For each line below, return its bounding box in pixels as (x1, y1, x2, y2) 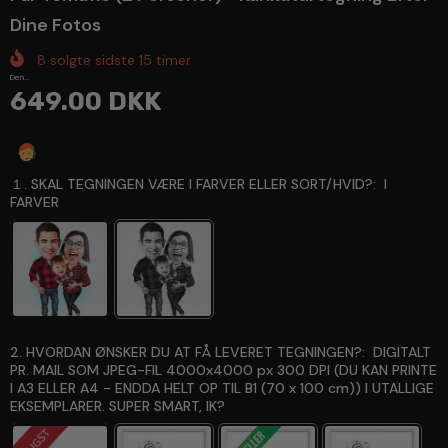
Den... (10, 71, 30, 82)
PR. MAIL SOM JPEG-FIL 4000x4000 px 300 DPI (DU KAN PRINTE (10, 361, 437, 380)
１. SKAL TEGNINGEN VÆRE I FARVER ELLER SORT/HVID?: (10, 175, 376, 194)
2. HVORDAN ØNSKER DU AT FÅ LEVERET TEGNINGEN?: (10, 343, 365, 362)
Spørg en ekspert (47, 144, 157, 161)
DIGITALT (373, 343, 431, 362)
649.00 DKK (10, 86, 161, 118)
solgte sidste (50, 50, 139, 69)
